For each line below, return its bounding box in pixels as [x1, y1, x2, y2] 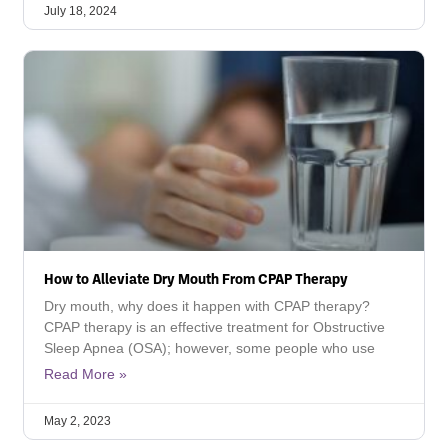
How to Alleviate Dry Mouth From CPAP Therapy [44, 269, 348, 287]
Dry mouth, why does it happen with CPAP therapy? [44, 298, 370, 314]
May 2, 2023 [44, 414, 111, 428]
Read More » [44, 366, 127, 382]
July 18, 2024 [44, 4, 117, 18]
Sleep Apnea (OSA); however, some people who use [44, 340, 375, 356]
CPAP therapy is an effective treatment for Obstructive [44, 319, 385, 335]
